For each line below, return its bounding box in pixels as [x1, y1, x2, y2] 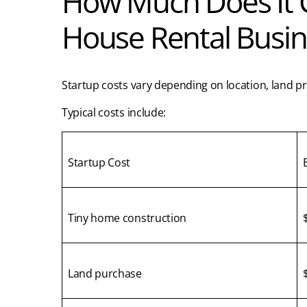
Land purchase [68, 266, 142, 282]
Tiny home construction [68, 210, 186, 226]
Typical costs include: [62, 105, 166, 121]
